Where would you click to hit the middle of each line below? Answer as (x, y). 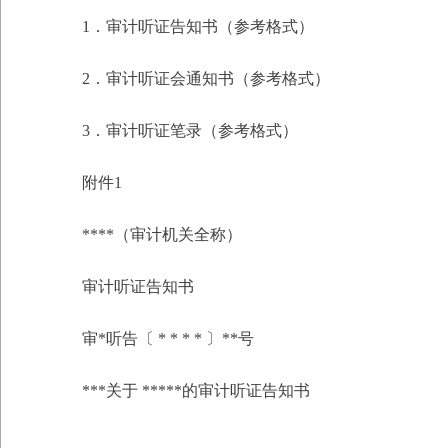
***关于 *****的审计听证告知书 (196, 390)
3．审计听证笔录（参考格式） (190, 130)
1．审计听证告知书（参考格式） (198, 26)
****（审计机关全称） (162, 234)
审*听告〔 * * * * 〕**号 (168, 338)
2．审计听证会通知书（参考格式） (206, 78)
